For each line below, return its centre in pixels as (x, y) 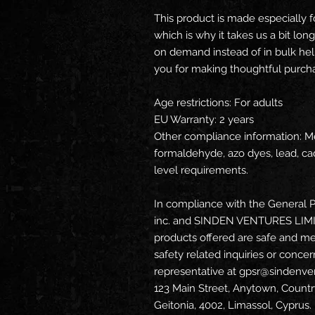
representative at (197, 271)
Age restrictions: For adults (218, 103)
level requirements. (201, 170)
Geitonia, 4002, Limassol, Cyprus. (233, 305)
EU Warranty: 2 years (204, 120)
